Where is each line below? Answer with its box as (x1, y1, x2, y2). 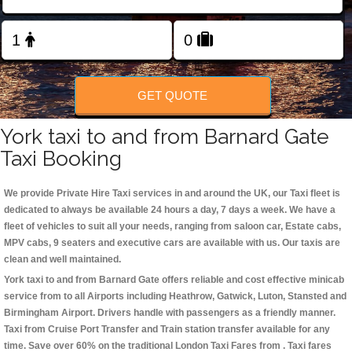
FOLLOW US (148, 49, 204, 61)
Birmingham (4, 307, 59, 319)
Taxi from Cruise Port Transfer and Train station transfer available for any (4, 324, 330, 335)
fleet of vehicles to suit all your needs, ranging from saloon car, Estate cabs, (4, 221, 341, 233)
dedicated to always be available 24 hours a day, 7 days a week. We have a (4, 204, 335, 216)
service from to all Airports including (4, 291, 169, 302)
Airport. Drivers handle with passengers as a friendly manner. (59, 307, 335, 319)
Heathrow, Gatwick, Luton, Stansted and (169, 291, 346, 302)
